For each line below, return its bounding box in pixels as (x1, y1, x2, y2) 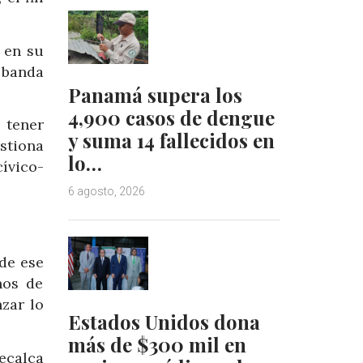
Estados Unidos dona (67, 308, 260, 335)
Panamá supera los (67, 82, 242, 109)
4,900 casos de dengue (67, 105, 275, 131)
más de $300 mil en (67, 331, 246, 357)
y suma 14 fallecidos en (67, 127, 275, 154)
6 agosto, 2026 (67, 185, 145, 199)
